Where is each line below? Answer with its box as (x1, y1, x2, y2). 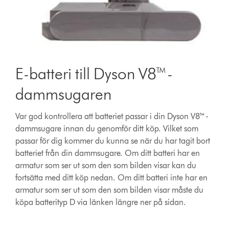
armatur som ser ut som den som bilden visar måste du (15, 185, 204, 195)
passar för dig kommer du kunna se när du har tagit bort (15, 136, 211, 146)
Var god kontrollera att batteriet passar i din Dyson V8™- (15, 111, 209, 122)
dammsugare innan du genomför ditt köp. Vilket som (15, 124, 199, 134)
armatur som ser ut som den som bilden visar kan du (15, 161, 197, 171)
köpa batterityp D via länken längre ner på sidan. (15, 197, 187, 208)
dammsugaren (15, 84, 112, 104)
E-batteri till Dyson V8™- (15, 63, 173, 84)
